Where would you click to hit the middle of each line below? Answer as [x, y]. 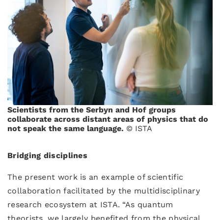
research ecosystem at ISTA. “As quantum [90, 205]
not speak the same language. [67, 128]
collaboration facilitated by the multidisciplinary [104, 191]
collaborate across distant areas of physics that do [108, 119]
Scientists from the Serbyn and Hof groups [92, 110]
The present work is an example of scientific [96, 177]
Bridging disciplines [47, 155]
